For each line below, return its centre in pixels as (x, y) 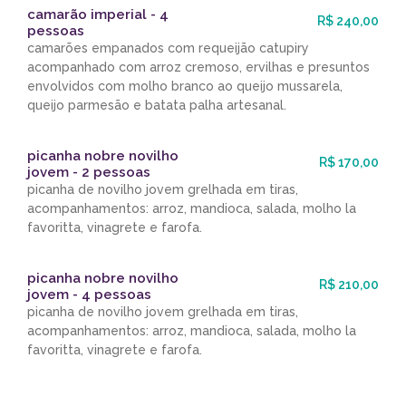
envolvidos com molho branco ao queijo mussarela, (185, 87)
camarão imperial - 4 (98, 15)
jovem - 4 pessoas (89, 295)
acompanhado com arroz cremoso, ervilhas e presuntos (198, 68)
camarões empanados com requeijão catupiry (168, 48)
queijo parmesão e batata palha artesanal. (157, 106)
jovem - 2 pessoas (89, 173)
